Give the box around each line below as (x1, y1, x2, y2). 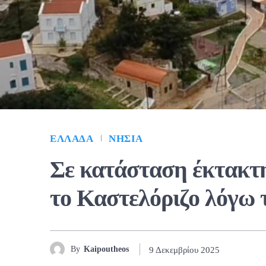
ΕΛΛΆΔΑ (50, 133, 93, 145)
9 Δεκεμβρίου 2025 (149, 245, 220, 255)
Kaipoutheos (84, 244, 129, 254)
